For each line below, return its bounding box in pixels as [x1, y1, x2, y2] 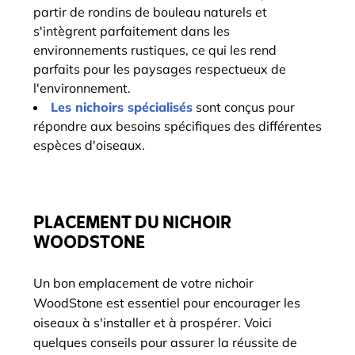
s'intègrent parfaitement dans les [33, 23, 230, 39]
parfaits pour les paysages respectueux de [33, 61, 286, 77]
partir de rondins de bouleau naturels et [33, 4, 267, 20]
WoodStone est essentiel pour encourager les [33, 295, 300, 311]
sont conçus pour [193, 99, 295, 115]
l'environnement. [33, 80, 131, 96]
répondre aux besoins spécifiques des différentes [33, 118, 322, 134]
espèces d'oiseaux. [33, 137, 145, 153]
